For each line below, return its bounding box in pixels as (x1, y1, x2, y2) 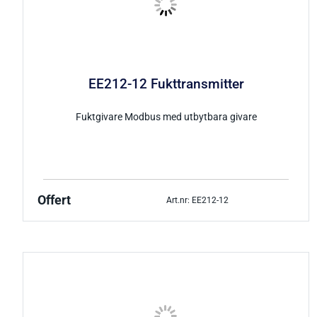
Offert (38, 193, 71, 208)
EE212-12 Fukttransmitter (88, 76, 244, 92)
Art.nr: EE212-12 (166, 195, 229, 205)
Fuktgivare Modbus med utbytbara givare (75, 111, 257, 124)
